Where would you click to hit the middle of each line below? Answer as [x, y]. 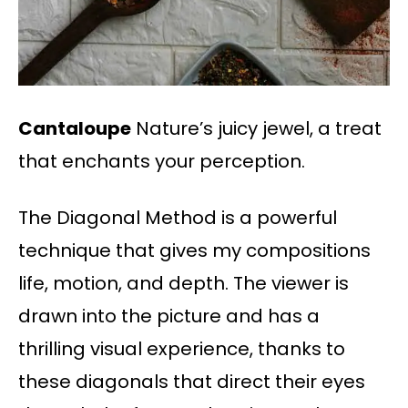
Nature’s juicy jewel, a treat [256, 129]
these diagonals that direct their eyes [192, 382]
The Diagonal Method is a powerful [178, 218]
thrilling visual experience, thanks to [182, 349]
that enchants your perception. [162, 162]
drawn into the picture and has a [169, 316]
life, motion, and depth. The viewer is [184, 284]
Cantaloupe [75, 129]
